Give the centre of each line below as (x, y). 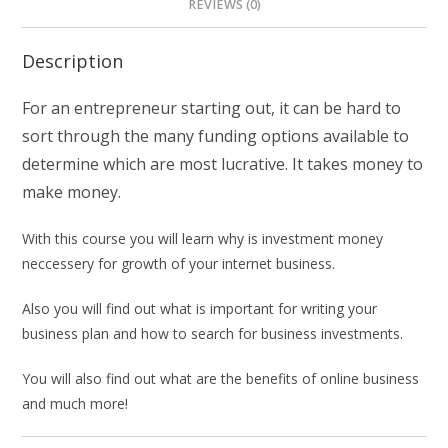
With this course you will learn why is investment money (203, 238)
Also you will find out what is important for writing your (200, 308)
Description (73, 60)
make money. (72, 191)
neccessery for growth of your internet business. (179, 263)
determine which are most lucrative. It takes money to (223, 163)
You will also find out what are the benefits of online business (221, 378)
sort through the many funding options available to (216, 135)
